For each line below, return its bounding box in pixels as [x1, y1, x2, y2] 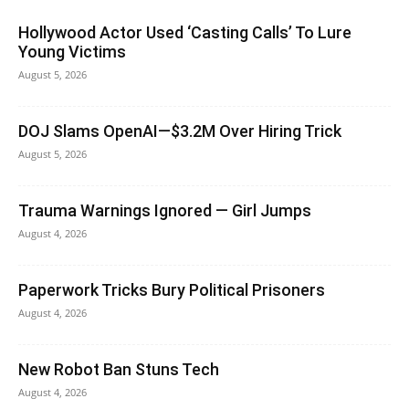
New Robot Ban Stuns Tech [18, 359, 219, 379]
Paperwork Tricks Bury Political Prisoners [18, 279, 325, 299]
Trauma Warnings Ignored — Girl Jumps [18, 200, 311, 220]
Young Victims [18, 41, 126, 61]
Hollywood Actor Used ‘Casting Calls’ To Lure [18, 22, 351, 42]
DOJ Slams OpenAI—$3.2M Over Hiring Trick [18, 121, 341, 141]
